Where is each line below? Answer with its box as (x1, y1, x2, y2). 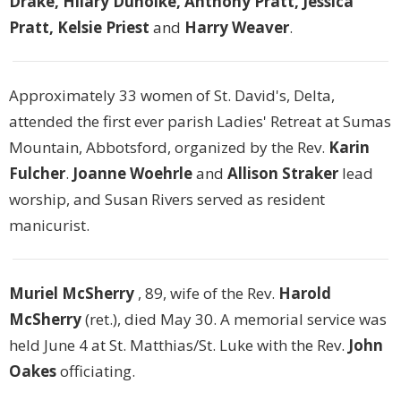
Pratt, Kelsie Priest (9, 16, 153, 38)
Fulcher (9, 162, 65, 183)
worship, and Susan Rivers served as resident (9, 188, 325, 209)
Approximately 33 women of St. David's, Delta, (9, 84, 335, 106)
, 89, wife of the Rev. (134, 282, 278, 303)
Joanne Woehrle (73, 162, 192, 183)
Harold (278, 282, 331, 303)
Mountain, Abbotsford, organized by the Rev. (9, 136, 328, 158)
